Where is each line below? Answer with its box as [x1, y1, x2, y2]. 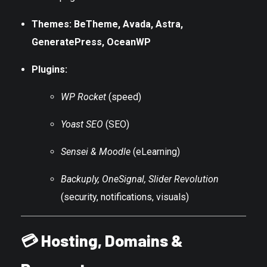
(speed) [106, 91, 142, 103]
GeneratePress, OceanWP [31, 36, 151, 48]
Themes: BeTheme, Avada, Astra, [31, 18, 183, 30]
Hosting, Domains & [41, 230, 183, 250]
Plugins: [31, 63, 67, 75]
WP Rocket [61, 91, 107, 103]
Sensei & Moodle [61, 145, 131, 157]
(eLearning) [131, 145, 181, 157]
